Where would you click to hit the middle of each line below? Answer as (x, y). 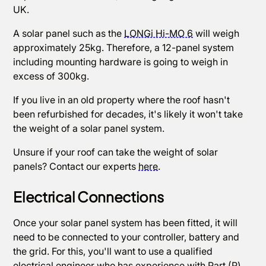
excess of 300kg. (53, 76)
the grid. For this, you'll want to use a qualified (113, 251)
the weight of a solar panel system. (90, 128)
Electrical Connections (88, 197)
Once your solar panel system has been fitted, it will (126, 223)
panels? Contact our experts (76, 166)
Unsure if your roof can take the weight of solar (116, 152)
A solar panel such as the (69, 33)
